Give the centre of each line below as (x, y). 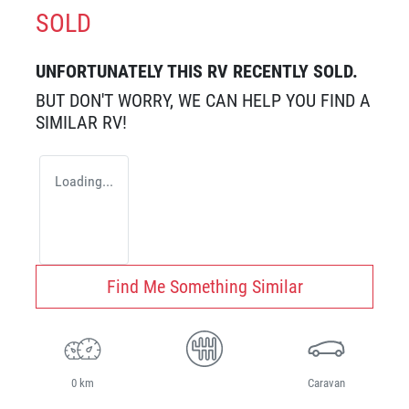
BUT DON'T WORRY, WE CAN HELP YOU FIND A (203, 101)
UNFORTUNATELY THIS (121, 72)
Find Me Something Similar (204, 287)
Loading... (84, 182)
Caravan (326, 383)
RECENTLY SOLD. (293, 72)
